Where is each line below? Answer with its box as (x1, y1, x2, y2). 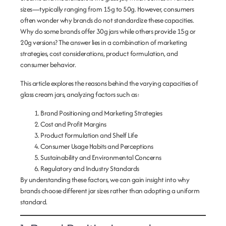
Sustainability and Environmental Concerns (40, 152, 161, 162)
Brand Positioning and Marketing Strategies (40, 108, 162, 118)
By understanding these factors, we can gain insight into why (20, 175, 189, 185)
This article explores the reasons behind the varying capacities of (20, 78, 198, 88)
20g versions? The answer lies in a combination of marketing (20, 37, 187, 47)
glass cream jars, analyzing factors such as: (20, 89, 139, 99)
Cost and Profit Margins (40, 119, 106, 129)
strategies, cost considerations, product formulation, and (20, 48, 178, 59)
